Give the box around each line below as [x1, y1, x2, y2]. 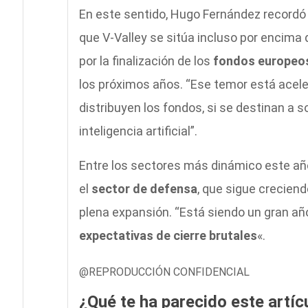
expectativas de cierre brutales [78, 228, 257, 243]
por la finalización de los [78, 54, 213, 69]
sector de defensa [91, 181, 197, 197]
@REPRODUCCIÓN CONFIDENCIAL [78, 265, 250, 279]
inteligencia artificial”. [78, 124, 197, 139]
